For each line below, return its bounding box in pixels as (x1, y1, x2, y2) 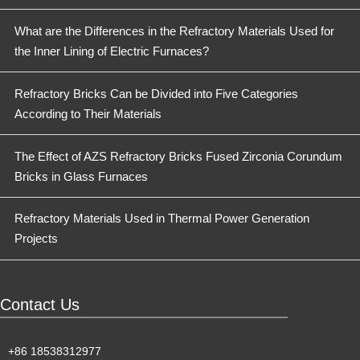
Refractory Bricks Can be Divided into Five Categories (14, 86, 298, 100)
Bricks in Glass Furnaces (14, 169, 148, 183)
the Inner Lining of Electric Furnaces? (14, 43, 209, 58)
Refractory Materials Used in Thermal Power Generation (14, 211, 309, 226)
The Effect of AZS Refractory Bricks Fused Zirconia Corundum (14, 149, 342, 163)
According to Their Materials (14, 106, 162, 121)
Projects (14, 231, 58, 246)
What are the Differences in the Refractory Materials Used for (14, 23, 334, 38)
